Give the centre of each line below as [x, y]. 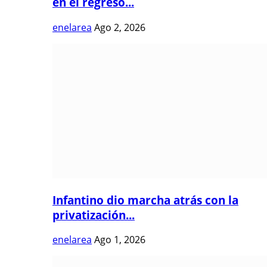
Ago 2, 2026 [120, 27]
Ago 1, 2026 [120, 240]
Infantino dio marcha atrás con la [145, 200]
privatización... [94, 215]
